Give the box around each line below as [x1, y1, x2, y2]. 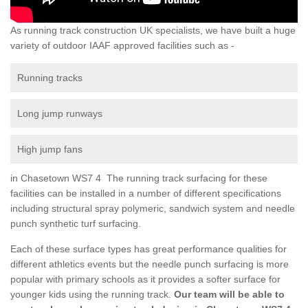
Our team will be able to [171, 288, 285, 300]
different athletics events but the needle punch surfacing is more [10, 258, 289, 269]
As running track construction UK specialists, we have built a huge [10, 24, 296, 36]
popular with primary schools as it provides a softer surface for [10, 273, 280, 285]
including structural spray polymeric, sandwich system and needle [10, 202, 295, 214]
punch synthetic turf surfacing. [10, 217, 141, 229]
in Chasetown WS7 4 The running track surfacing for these [10, 172, 267, 184]
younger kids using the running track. [10, 288, 171, 300]
